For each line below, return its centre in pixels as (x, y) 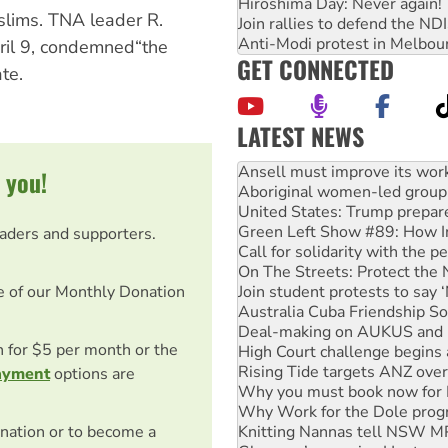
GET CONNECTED (315, 68)
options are (92, 373)
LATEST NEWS (300, 135)
